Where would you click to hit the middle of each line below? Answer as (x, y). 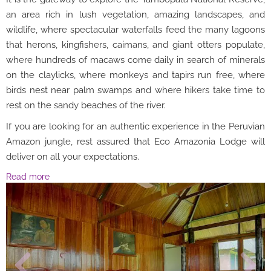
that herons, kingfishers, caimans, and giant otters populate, (135, 45)
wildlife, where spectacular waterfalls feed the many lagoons (135, 30)
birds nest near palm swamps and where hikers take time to (135, 90)
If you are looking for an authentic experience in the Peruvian (135, 126)
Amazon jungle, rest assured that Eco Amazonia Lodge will (135, 142)
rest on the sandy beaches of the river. (86, 105)
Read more (29, 177)
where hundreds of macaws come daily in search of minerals (135, 60)
